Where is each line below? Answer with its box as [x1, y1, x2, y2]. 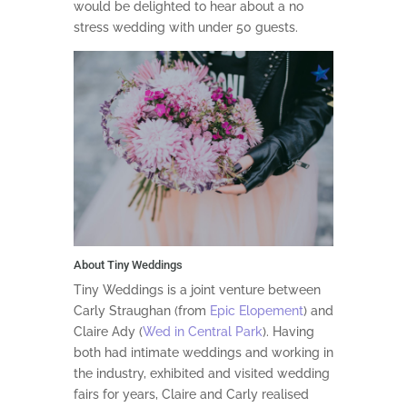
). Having [262, 323, 314, 339]
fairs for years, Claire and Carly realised [73, 386, 309, 402]
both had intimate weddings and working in [73, 344, 333, 360]
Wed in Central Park [142, 323, 263, 339]
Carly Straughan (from [73, 303, 210, 318]
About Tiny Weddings [73, 257, 183, 272]
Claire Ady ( [73, 323, 143, 339]
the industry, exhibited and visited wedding [73, 365, 330, 381]
